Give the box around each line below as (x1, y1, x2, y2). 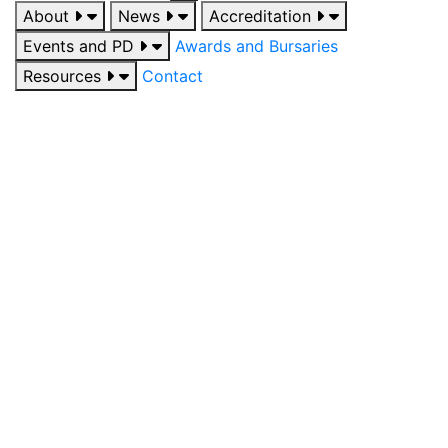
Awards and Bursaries (175, 35, 338, 56)
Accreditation (209, 5, 316, 26)
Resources (23, 65, 106, 86)
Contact (142, 65, 203, 86)
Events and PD (23, 35, 139, 56)
